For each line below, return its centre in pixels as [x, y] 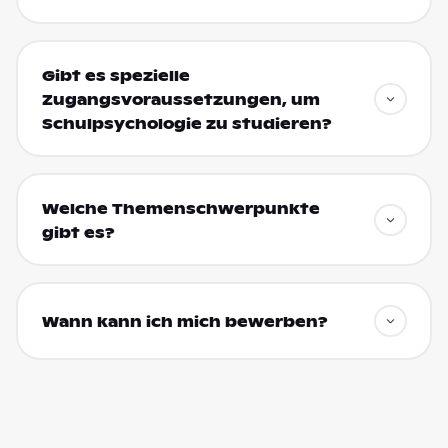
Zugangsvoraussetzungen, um [180, 99]
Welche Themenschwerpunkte [180, 208]
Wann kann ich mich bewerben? [184, 322]
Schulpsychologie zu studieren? [186, 123]
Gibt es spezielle [115, 75]
